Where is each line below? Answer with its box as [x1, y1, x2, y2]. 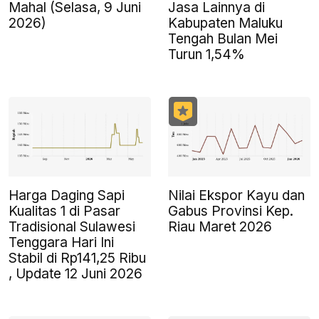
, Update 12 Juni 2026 [9, 266, 142, 283]
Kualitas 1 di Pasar [9, 203, 120, 220]
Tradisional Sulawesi [9, 219, 135, 236]
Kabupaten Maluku [168, 15, 283, 32]
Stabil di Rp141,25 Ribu [9, 250, 146, 267]
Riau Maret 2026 [168, 219, 272, 236]
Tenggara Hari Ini [9, 234, 114, 251]
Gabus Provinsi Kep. [168, 203, 293, 220]
